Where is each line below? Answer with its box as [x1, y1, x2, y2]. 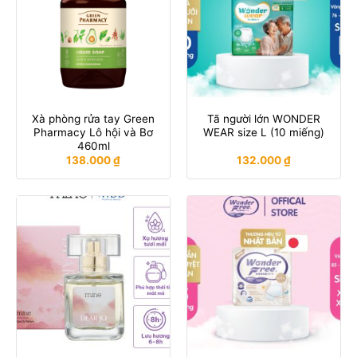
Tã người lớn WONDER [207, 112, 320, 125]
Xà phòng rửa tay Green [32, 112, 155, 125]
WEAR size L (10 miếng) [203, 125, 324, 139]
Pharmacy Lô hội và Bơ [33, 125, 153, 139]
